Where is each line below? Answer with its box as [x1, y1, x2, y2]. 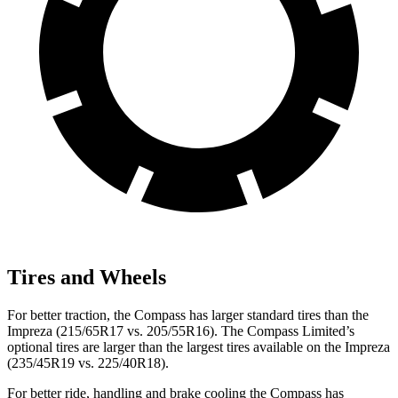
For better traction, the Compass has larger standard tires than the [7, 306, 369, 322]
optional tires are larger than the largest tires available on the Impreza [7, 338, 390, 354]
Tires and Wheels [7, 265, 166, 289]
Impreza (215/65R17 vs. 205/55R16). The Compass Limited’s [7, 322, 354, 338]
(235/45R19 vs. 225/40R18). [7, 354, 169, 370]
